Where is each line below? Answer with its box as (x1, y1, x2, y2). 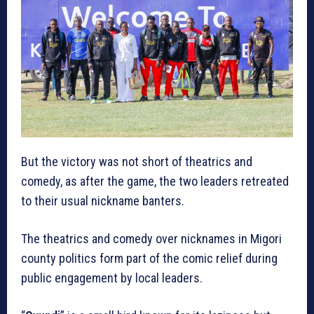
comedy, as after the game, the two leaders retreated (21, 173, 289, 189)
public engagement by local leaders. (21, 270, 203, 285)
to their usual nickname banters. (21, 193, 184, 208)
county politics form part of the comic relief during (21, 250, 278, 266)
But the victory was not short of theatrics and (21, 153, 252, 169)
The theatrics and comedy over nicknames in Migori (21, 231, 282, 246)
